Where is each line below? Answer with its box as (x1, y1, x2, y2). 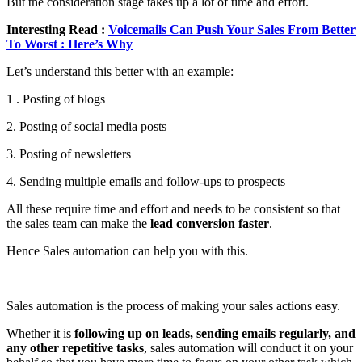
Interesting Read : (6, 23, 108, 37)
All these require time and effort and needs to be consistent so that (6, 202, 340, 217)
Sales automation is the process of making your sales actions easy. (6, 299, 340, 314)
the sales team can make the (6, 217, 150, 231)
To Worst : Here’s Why (6, 37, 133, 52)
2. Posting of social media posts (6, 120, 166, 134)
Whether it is (6, 326, 74, 341)
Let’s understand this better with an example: (6, 65, 234, 79)
